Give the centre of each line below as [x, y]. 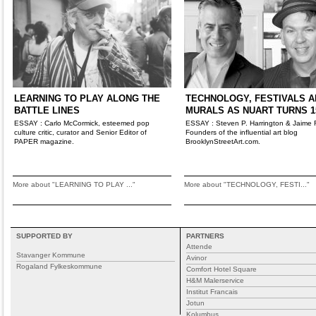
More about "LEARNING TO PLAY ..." [74, 184]
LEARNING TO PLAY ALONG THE [87, 98]
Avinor [196, 258]
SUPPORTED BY [44, 236]
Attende [199, 247]
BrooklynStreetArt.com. [223, 141]
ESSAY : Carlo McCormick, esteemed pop [82, 123]
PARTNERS [205, 236]
